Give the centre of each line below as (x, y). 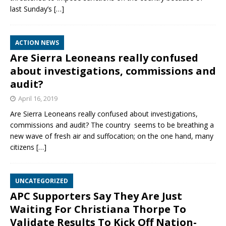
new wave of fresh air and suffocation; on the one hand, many (112, 136)
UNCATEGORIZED (42, 181)
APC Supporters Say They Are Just (96, 196)
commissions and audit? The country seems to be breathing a (112, 125)
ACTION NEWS (37, 43)
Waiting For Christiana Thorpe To (98, 209)
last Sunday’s (32, 9)
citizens (23, 147)
